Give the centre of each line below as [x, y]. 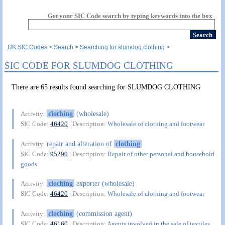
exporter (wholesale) [104, 184]
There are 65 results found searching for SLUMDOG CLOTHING [106, 87]
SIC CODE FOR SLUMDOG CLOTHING [89, 65]
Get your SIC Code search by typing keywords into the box [130, 16]
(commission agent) [103, 213]
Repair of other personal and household [161, 154]
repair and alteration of [81, 143]
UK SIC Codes [27, 47]
